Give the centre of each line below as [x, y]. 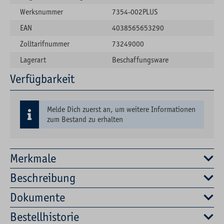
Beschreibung [43, 178]
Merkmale [33, 158]
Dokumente [37, 197]
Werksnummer [41, 12]
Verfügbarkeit [42, 79]
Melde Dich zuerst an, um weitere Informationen [121, 109]
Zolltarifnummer [45, 44]
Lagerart [33, 60]
